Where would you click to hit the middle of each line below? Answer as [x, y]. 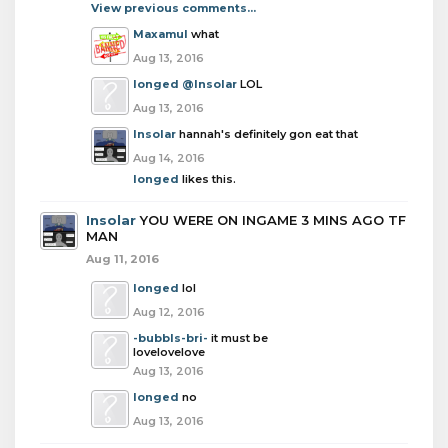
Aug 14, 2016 [169, 158]
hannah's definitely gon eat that [268, 134]
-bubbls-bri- [170, 338]
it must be [239, 338]
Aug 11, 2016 [122, 259]
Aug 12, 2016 [169, 312]
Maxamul [160, 34]
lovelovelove [169, 352]
